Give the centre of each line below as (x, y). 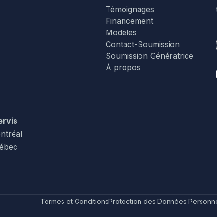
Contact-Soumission (143, 44)
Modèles (121, 32)
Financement (129, 21)
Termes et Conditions (74, 201)
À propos (123, 67)
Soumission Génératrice (149, 55)
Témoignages (130, 9)
